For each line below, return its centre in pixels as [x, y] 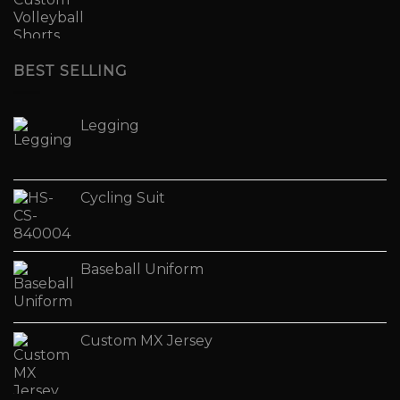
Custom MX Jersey [146, 341]
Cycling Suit [123, 198]
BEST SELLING [71, 71]
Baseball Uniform [142, 270]
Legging [110, 126]
